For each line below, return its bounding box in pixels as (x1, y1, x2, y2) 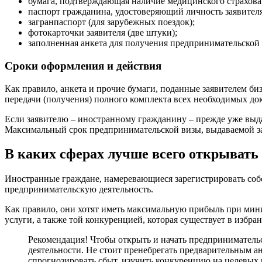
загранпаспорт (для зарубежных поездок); (28, 17, 195, 27)
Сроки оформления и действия (5, 59, 161, 72)
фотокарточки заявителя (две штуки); (28, 27, 177, 38)
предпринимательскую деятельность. (5, 184, 153, 195)
